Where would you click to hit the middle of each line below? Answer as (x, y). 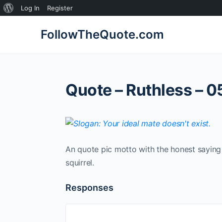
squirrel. (80, 163)
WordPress (30, 23)
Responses (89, 188)
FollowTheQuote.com (102, 34)
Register (60, 8)
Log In (30, 8)
